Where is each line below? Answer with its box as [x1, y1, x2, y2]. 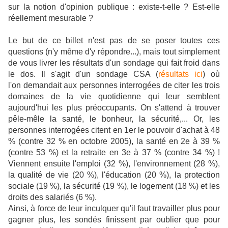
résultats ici [158, 70, 203, 78]
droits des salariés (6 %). [8, 193, 97, 202]
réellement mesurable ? [8, 14, 93, 22]
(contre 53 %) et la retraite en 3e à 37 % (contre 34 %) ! [8, 148, 220, 157]
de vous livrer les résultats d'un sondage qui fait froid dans [8, 59, 220, 67]
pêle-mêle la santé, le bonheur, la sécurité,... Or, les [8, 115, 220, 123]
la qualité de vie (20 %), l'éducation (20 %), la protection [8, 170, 220, 179]
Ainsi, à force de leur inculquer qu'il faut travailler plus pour [8, 204, 220, 213]
